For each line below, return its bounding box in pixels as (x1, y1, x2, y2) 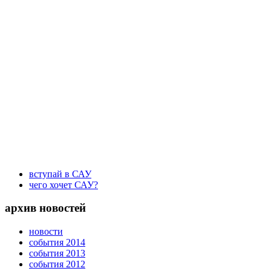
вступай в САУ (29, 168, 91, 179)
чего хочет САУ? (29, 179, 98, 190)
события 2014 (29, 237, 85, 248)
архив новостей (5, 201, 86, 215)
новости (29, 226, 63, 237)
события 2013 (29, 248, 85, 259)
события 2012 (29, 259, 85, 270)
